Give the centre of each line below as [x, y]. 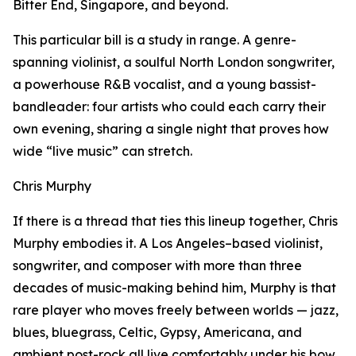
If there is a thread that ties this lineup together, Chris [175, 221]
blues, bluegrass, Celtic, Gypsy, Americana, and [157, 333]
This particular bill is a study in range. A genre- [155, 40]
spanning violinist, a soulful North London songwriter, [174, 62]
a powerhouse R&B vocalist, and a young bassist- [164, 85]
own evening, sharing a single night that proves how [171, 129]
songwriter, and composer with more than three [157, 266]
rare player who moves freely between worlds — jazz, [176, 310]
